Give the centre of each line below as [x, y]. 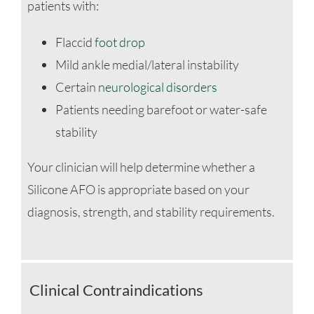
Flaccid [75, 42]
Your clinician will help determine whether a [141, 167]
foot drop [120, 42]
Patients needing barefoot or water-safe [161, 110]
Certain [76, 87]
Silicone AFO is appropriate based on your [138, 190]
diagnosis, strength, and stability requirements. [151, 212]
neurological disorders [157, 87]
